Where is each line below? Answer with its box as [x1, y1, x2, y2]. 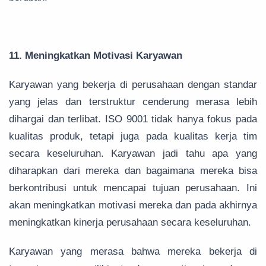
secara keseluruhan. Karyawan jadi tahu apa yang [9, 148, 257, 160]
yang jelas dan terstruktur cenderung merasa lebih [9, 96, 257, 108]
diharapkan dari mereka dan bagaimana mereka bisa [9, 165, 257, 177]
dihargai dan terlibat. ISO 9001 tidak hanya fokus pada [9, 113, 257, 125]
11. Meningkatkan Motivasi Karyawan [9, 50, 182, 62]
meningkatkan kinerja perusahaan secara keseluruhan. [9, 217, 251, 229]
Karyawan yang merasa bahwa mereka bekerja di [9, 246, 257, 258]
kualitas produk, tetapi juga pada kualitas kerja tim [9, 131, 257, 142]
